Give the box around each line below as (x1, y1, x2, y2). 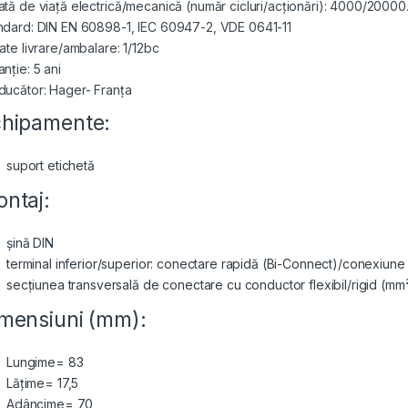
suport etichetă (6, 158, 95, 174)
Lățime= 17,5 (6, 375, 79, 392)
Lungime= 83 (6, 354, 84, 371)
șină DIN (6, 235, 54, 251)
